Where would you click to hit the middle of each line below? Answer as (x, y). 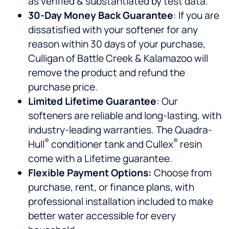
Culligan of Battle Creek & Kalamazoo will (118, 59)
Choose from (182, 173)
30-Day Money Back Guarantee (101, 16)
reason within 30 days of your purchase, (117, 44)
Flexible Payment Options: (90, 173)
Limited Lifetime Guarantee (92, 101)
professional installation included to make (121, 202)
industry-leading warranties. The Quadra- (120, 130)
